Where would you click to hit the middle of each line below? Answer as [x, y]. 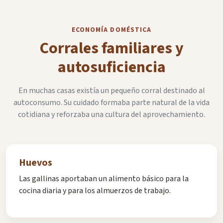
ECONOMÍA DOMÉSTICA [111, 30]
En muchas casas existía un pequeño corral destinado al [111, 90]
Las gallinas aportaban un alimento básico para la [104, 179]
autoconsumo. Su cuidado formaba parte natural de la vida [111, 102]
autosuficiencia [111, 67]
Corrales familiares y [111, 48]
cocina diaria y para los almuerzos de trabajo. [95, 191]
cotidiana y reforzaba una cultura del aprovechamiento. [111, 114]
